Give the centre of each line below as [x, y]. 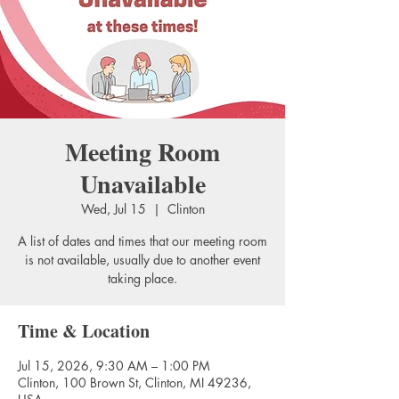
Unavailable [142, 184]
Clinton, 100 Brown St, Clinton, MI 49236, [134, 383]
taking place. [142, 278]
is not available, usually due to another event [142, 260]
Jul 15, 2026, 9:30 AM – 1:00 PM [114, 366]
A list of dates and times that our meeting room [142, 241]
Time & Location [84, 331]
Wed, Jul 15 [113, 209]
